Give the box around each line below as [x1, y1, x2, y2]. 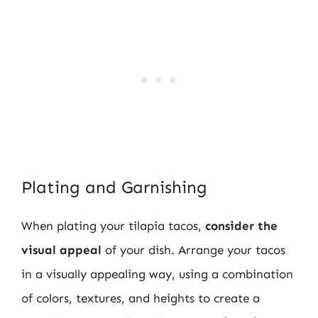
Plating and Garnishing [21, 177, 207, 197]
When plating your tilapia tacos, [21, 219, 205, 233]
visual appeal [21, 243, 102, 257]
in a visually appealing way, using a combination [21, 267, 293, 281]
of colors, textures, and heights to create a [21, 291, 260, 305]
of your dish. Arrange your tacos [102, 243, 285, 257]
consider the [205, 219, 278, 233]
